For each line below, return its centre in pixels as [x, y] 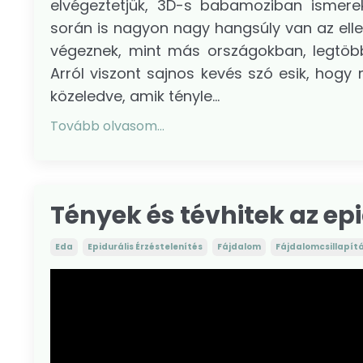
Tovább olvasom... [107, 126]
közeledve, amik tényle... [135, 96]
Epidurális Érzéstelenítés [145, 246]
